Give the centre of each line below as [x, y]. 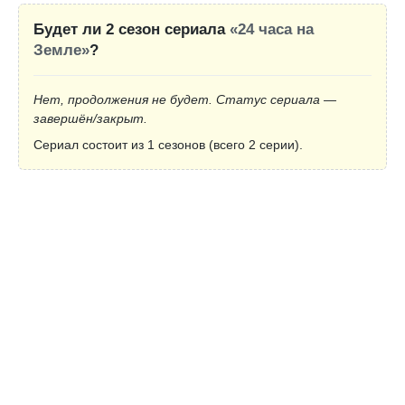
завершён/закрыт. [90, 119]
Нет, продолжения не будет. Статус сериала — [185, 100]
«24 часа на [272, 30]
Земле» [61, 51]
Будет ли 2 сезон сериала [132, 30]
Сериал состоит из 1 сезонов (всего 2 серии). [168, 145]
